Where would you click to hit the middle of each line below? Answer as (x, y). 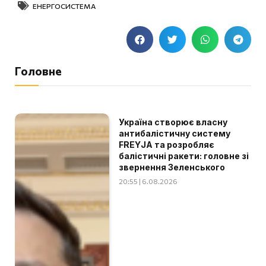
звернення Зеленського (172, 167)
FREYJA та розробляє (167, 144)
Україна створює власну (173, 122)
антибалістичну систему (175, 133)
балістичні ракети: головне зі (184, 156)
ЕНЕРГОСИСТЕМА (64, 6)
